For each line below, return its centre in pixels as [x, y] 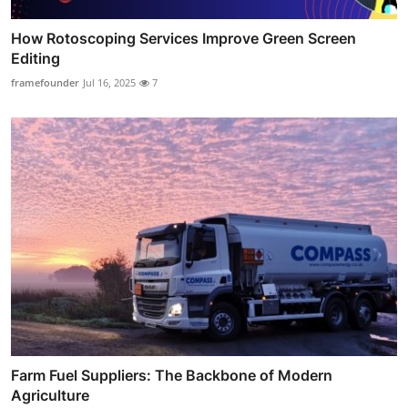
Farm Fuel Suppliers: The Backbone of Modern [172, 376]
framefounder [45, 82]
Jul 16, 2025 [109, 82]
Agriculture [50, 396]
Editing [36, 58]
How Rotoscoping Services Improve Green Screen [184, 38]
